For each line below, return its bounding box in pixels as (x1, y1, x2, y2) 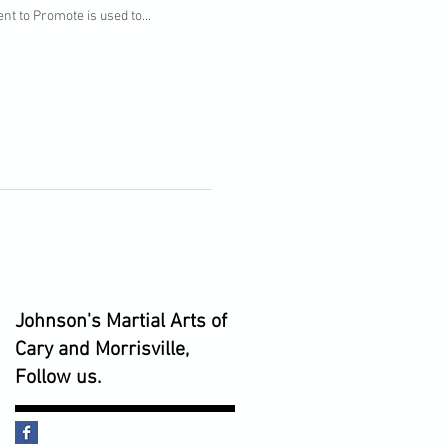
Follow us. (15, 365, 101, 390)
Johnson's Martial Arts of (15, 309, 227, 334)
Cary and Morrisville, (15, 337, 189, 362)
